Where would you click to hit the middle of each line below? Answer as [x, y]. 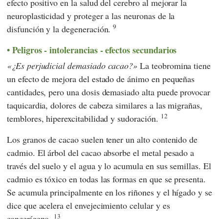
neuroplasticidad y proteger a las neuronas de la [91, 15]
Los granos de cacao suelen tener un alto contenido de [102, 140]
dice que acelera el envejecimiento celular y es [88, 206]
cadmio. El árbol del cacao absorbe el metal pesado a [101, 153]
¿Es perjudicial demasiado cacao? [72, 66]
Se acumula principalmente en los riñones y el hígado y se [109, 192]
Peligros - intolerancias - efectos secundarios [94, 50]
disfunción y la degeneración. [60, 29]
